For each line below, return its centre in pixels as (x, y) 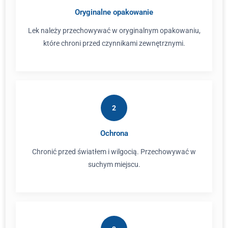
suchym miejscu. (114, 164)
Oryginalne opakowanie (114, 12)
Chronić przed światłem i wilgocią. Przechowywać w (114, 152)
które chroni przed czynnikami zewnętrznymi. (114, 43)
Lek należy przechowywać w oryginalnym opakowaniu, (114, 31)
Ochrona (114, 133)
